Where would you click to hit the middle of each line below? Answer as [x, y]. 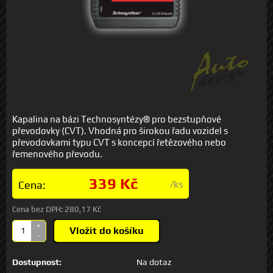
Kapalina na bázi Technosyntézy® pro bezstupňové [117, 119]
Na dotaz [154, 262]
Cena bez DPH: [37, 209]
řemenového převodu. [57, 154]
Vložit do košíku [107, 230]
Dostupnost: [37, 262]
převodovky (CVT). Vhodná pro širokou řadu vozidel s [120, 130]
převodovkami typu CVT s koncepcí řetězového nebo [119, 142]
